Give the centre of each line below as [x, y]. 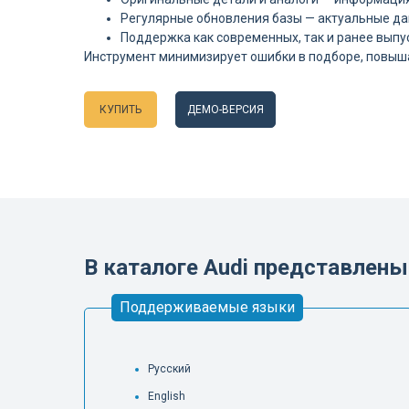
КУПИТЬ [121, 110]
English [167, 396]
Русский [169, 369]
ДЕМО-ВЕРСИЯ [225, 110]
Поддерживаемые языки [207, 307]
